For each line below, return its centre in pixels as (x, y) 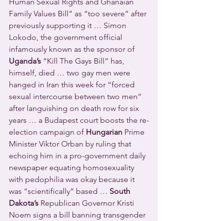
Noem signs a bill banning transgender (78, 215)
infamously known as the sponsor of (73, 49)
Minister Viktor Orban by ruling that (71, 144)
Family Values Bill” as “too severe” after (79, 13)
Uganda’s (25, 61)
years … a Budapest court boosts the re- (79, 120)
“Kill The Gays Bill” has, (84, 61)
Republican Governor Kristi (87, 203)
